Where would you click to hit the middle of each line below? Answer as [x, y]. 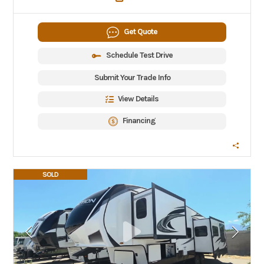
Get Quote [141, 31]
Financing [139, 121]
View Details [138, 99]
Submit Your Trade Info [132, 77]
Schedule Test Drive [139, 55]
